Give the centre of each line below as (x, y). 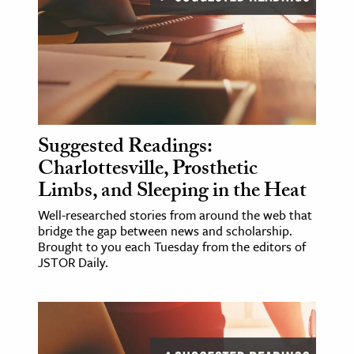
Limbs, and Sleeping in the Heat (172, 192)
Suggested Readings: (125, 148)
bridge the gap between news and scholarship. (165, 230)
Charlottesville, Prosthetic (148, 170)
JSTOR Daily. (73, 262)
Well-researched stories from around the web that (175, 215)
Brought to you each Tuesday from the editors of (172, 246)
